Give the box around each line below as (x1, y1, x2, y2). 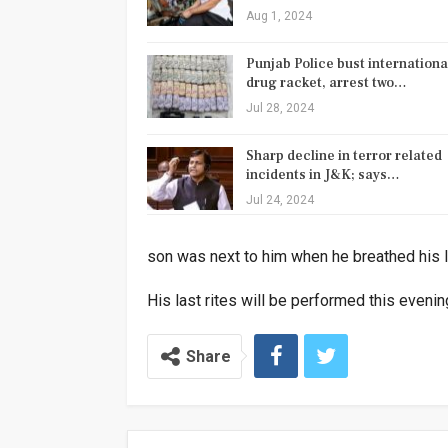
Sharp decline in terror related (246, 146, 442, 165)
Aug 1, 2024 (246, 8, 312, 23)
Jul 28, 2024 (246, 100, 314, 115)
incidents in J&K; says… (246, 165, 400, 184)
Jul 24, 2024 (246, 192, 314, 207)
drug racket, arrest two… (246, 73, 407, 92)
